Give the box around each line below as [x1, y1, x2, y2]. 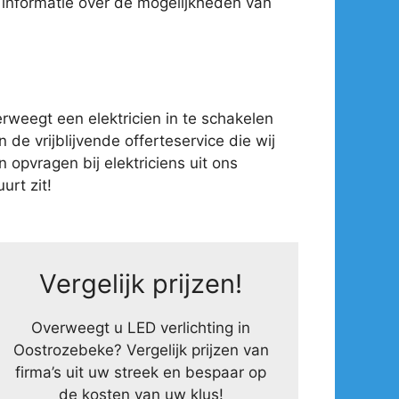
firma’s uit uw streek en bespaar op [15, 362, 267, 381]
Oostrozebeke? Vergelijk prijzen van [12, 340, 269, 359]
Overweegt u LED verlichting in [31, 318, 251, 337]
